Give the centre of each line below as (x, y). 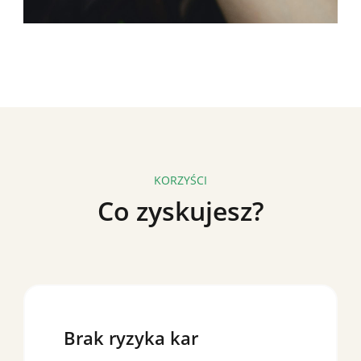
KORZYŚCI (180, 180)
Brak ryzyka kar (131, 337)
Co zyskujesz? (180, 210)
